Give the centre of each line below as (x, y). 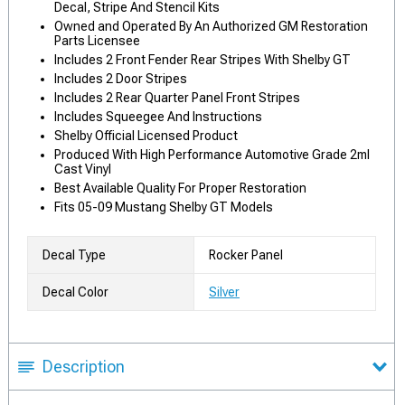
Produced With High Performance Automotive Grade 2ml (212, 155)
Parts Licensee (97, 41)
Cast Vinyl (83, 169)
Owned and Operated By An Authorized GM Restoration (211, 26)
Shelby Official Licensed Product (146, 136)
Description (84, 367)
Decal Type (74, 255)
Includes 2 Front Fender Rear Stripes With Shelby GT (202, 60)
